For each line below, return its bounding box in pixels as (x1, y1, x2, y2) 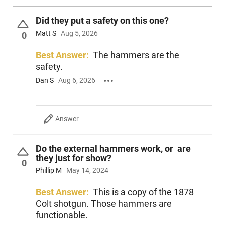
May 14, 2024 (66, 166, 108, 174)
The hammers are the (92, 49, 179, 60)
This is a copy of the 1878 (92, 187, 194, 198)
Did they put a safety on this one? (35, 15, 169, 26)
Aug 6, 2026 (58, 76, 95, 85)
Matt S (35, 29, 56, 37)
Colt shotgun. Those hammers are (35, 198, 172, 209)
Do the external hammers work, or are (35, 143, 191, 154)
